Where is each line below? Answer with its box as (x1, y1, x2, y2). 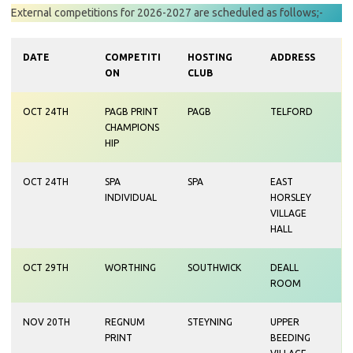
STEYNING (188, 316, 232, 327)
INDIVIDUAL (105, 191, 157, 203)
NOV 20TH (23, 316, 70, 327)
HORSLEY (270, 191, 311, 203)
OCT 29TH (23, 262, 69, 273)
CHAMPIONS (105, 121, 159, 132)
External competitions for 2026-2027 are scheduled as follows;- (11, 6, 323, 19)
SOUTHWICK (188, 262, 241, 273)
